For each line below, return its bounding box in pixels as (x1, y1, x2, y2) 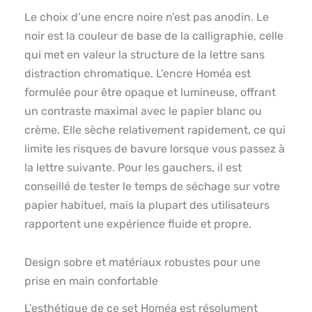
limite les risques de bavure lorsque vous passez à (24, 142, 285, 156)
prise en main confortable (24, 274, 158, 288)
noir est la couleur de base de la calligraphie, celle (24, 29, 283, 43)
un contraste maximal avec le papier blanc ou (24, 104, 262, 118)
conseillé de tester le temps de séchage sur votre (24, 180, 280, 194)
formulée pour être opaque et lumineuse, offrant (24, 86, 276, 100)
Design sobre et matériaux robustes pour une (24, 256, 260, 270)
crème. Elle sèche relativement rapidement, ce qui (24, 123, 286, 137)
